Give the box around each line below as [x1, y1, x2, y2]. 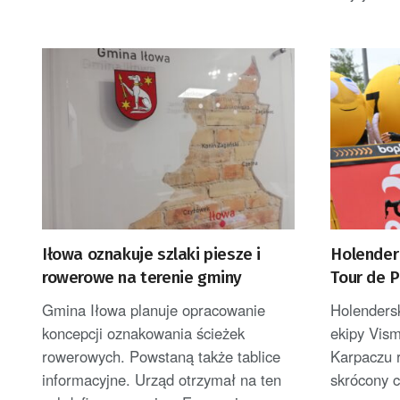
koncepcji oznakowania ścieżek [42, 321, 245, 344]
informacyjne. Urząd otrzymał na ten [42, 368, 281, 390]
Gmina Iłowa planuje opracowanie [42, 298, 265, 321]
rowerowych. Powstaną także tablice [42, 345, 280, 367]
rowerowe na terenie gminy [42, 266, 242, 287]
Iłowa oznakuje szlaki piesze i [42, 243, 261, 264]
